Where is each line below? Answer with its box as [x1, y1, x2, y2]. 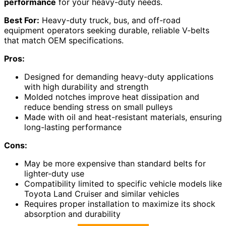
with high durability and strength [24, 82, 148, 92]
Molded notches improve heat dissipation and [24, 92, 199, 102]
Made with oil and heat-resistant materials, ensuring [24, 112, 222, 123]
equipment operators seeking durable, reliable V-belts [4, 25, 209, 36]
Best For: [4, 15, 39, 26]
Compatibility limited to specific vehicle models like [24, 179, 222, 189]
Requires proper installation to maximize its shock [24, 199, 215, 209]
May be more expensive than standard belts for [24, 158, 206, 169]
